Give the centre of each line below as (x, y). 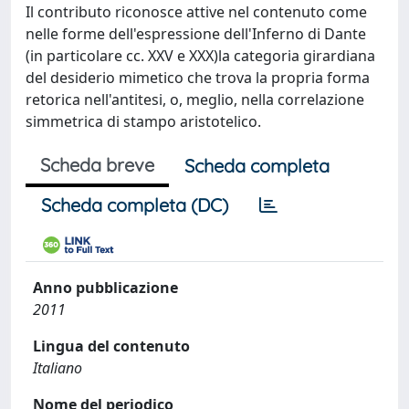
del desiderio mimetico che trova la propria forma (198, 78)
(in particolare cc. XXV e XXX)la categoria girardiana (200, 56)
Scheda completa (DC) (135, 205)
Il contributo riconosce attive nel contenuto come (196, 12)
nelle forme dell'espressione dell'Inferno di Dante (196, 34)
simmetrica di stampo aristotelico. (143, 121)
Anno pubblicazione (105, 288)
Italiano (58, 368)
